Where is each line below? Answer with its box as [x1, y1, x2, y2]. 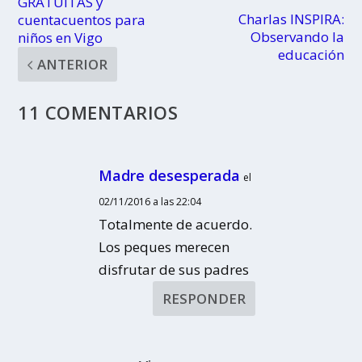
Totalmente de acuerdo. [99, 215, 253, 234]
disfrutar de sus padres [99, 260, 250, 280]
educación [277, 45, 344, 65]
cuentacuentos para [18, 11, 146, 30]
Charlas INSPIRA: [238, 10, 344, 29]
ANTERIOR [37, 55, 108, 74]
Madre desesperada [99, 166, 241, 186]
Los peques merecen [99, 238, 230, 257]
